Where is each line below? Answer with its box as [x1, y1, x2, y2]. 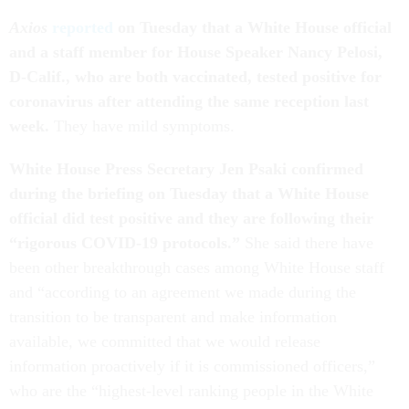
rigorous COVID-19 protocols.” [17, 233, 245, 252]
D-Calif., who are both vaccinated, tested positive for [9, 67, 382, 86]
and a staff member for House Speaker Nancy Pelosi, [9, 42, 383, 61]
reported [52, 17, 113, 37]
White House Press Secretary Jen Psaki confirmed [9, 159, 363, 178]
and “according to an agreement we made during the [9, 282, 356, 301]
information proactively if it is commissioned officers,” [9, 356, 375, 375]
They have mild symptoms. [54, 116, 239, 135]
